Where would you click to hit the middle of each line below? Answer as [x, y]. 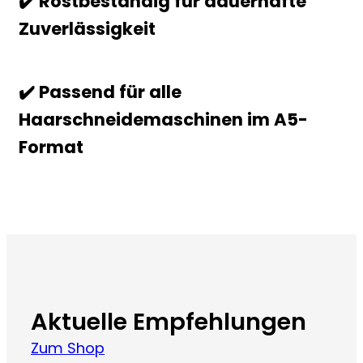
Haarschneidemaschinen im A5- [163, 120]
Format [51, 147]
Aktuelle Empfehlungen [169, 321]
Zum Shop [68, 348]
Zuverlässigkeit [87, 28]
